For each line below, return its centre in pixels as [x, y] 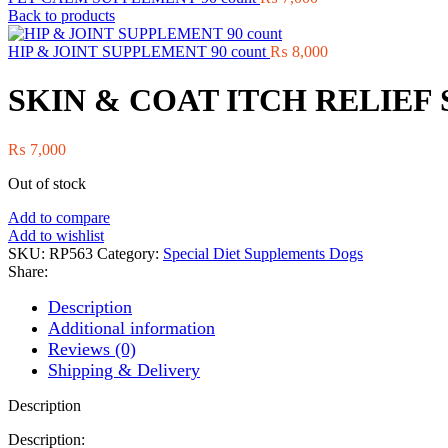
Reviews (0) [92, 348]
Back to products [61, 15]
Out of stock [47, 183]
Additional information [131, 327]
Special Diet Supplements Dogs [263, 253]
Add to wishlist [56, 235]
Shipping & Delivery [124, 369]
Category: [128, 253]
